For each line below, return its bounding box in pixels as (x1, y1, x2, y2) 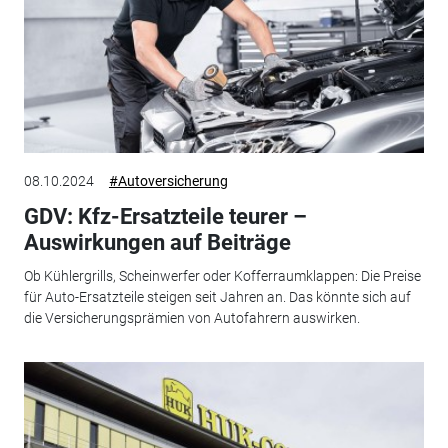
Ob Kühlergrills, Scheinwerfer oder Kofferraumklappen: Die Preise (23, 268, 421, 285)
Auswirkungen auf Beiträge (23, 229, 291, 255)
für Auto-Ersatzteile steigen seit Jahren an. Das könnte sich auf (23, 289, 411, 306)
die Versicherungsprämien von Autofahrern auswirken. (23, 310, 360, 327)
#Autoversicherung (108, 172, 228, 189)
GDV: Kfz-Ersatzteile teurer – (23, 203, 307, 229)
